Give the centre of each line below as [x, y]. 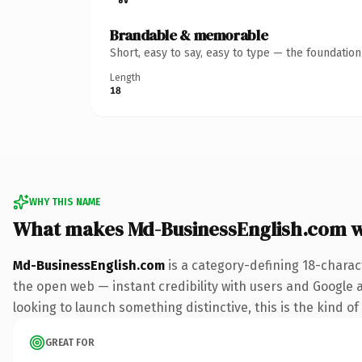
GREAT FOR [70, 342]
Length [125, 77]
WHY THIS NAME [65, 202]
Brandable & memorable [189, 35]
